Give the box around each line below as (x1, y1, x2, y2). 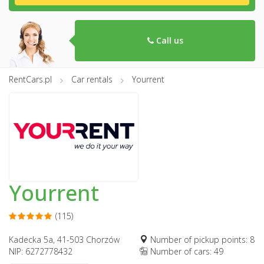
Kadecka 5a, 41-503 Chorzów (9, 233, 120, 245)
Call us (153, 35, 183, 46)
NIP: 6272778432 (9, 245, 72, 257)
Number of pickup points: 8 (148, 233, 255, 245)
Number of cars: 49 (148, 245, 223, 257)
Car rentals (71, 74, 113, 85)
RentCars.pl (9, 74, 52, 85)
